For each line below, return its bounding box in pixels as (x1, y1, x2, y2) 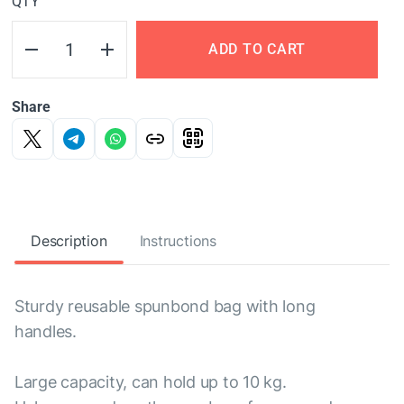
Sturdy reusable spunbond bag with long (14, 297, 316, 316)
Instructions (139, 232, 216, 250)
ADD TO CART (207, 41, 307, 58)
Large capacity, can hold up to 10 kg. (14, 372, 287, 391)
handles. (14, 322, 77, 341)
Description (31, 232, 107, 250)
